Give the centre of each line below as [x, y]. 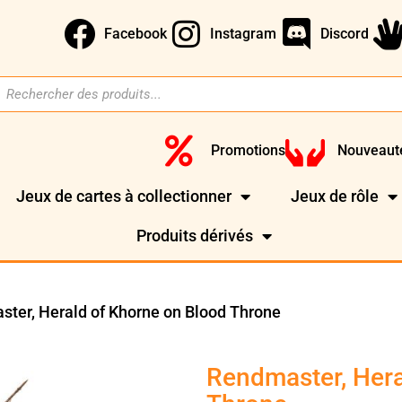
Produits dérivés [195, 236]
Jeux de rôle [335, 197]
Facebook [135, 33]
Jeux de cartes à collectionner [124, 197]
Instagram [244, 33]
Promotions [248, 150]
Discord [345, 33]
